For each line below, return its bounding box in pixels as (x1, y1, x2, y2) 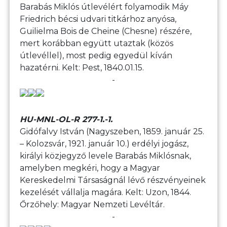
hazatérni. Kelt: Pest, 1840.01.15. (20, 63, 144, 73)
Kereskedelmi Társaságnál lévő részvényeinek (20, 175, 206, 185)
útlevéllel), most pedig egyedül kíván (20, 51, 173, 61)
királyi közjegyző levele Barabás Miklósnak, (20, 151, 192, 161)
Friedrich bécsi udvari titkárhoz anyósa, (20, 14, 177, 24)
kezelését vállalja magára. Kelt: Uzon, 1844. (20, 187, 192, 198)
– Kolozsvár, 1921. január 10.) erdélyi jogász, (20, 139, 189, 149)
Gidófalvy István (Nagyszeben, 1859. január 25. (20, 127, 205, 137)
